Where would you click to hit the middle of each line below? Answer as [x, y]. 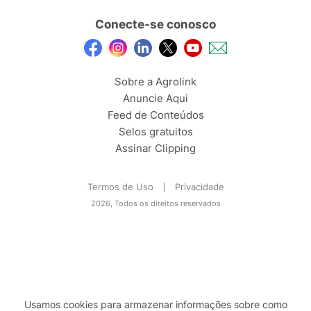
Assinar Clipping [155, 148]
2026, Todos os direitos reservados [155, 203]
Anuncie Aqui [155, 98]
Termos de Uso [120, 186]
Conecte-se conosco [155, 24]
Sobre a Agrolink [155, 81]
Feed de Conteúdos [155, 115]
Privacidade [199, 186]
